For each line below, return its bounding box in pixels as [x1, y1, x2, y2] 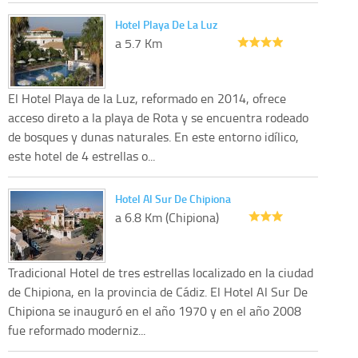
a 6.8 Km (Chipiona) [115, 208, 219, 226]
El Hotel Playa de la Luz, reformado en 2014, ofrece [8, 89, 286, 107]
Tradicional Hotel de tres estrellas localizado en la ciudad [8, 263, 313, 281]
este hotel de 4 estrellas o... [8, 146, 155, 165]
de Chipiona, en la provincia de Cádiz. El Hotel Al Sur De [8, 282, 308, 300]
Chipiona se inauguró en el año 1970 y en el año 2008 [8, 301, 301, 320]
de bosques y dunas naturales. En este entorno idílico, [8, 127, 299, 145]
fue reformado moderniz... [8, 320, 145, 339]
